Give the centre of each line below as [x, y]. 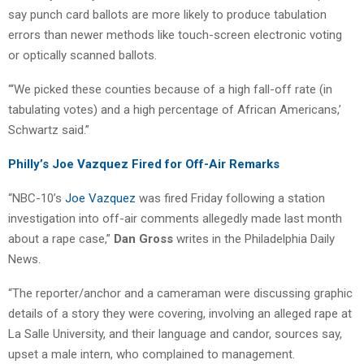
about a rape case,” [61, 238]
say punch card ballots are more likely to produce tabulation [167, 14]
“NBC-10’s [37, 198]
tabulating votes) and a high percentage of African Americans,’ [175, 109]
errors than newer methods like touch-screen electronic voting [175, 35]
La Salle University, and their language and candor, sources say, [175, 334]
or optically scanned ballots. [82, 55]
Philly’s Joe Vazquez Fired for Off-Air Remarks [144, 164]
